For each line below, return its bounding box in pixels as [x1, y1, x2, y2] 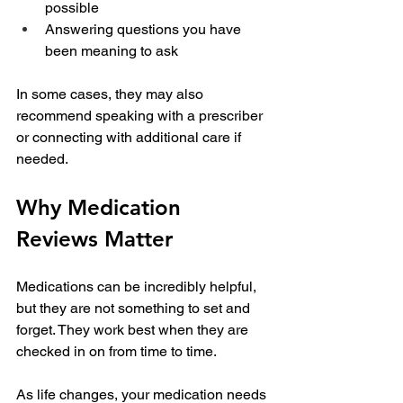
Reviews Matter [16, 226, 173, 253]
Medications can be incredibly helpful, [16, 278, 260, 296]
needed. [16, 150, 68, 168]
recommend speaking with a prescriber [16, 107, 266, 125]
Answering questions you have [45, 21, 245, 39]
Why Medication [16, 194, 187, 221]
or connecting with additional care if [16, 129, 245, 147]
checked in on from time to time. [16, 343, 217, 361]
